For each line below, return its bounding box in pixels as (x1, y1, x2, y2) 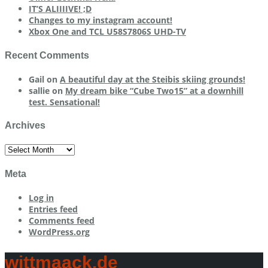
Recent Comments (5, 50, 89, 60)
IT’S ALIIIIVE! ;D (29, 3, 92, 15)
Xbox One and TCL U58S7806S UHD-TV (29, 26, 186, 38)
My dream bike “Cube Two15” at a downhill (65, 84, 243, 96)
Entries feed (29, 203, 78, 215)
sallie (29, 84, 50, 96)
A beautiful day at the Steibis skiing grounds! (60, 73, 245, 85)
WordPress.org (29, 226, 90, 237)
